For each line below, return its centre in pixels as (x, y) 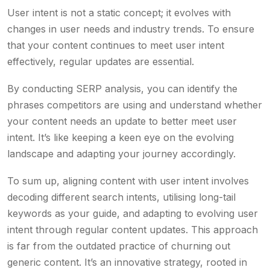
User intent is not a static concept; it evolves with (119, 13)
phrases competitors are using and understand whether (135, 105)
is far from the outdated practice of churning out (119, 246)
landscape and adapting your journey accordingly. (121, 154)
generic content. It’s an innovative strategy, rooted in (127, 262)
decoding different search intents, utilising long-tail (121, 197)
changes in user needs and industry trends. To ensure (131, 29)
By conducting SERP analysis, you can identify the (122, 89)
